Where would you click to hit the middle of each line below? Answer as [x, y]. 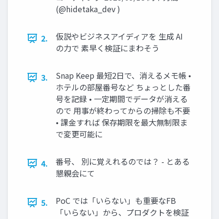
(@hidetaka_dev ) [88, 9]
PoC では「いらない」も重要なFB [116, 201]
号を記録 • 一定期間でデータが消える [122, 99]
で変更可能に [79, 134]
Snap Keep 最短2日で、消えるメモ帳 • [123, 76]
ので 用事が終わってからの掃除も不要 [123, 111]
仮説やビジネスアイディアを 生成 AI [119, 36]
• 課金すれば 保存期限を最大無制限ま [122, 122]
